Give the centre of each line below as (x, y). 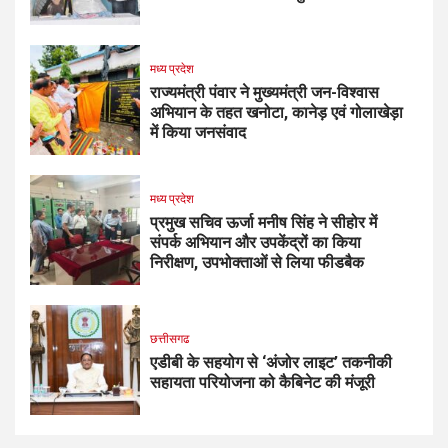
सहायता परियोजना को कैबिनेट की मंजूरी (262, 383)
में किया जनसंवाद (198, 133)
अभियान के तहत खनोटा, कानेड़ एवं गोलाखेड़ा (276, 113)
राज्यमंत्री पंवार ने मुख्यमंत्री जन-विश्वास (264, 93)
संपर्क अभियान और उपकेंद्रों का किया (255, 243)
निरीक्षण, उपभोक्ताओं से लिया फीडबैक (257, 263)
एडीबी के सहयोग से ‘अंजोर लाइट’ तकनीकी (271, 363)
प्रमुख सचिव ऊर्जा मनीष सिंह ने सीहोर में (263, 223)
